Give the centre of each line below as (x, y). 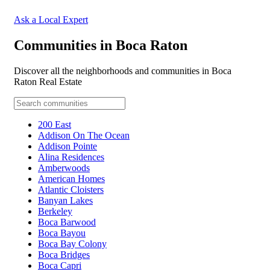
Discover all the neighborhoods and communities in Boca (123, 71)
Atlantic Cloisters (71, 189)
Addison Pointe (67, 146)
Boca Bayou (62, 233)
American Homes (71, 178)
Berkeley (55, 211)
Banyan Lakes (65, 200)
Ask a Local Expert (51, 19)
